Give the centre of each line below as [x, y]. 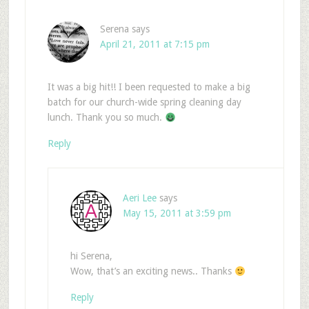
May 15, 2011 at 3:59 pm [177, 213]
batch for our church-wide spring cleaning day [144, 102]
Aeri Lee [139, 198]
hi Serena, [91, 256]
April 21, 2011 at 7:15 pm [154, 44]
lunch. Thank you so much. [106, 118]
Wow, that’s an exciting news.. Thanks [152, 271]
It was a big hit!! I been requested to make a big [149, 87]
